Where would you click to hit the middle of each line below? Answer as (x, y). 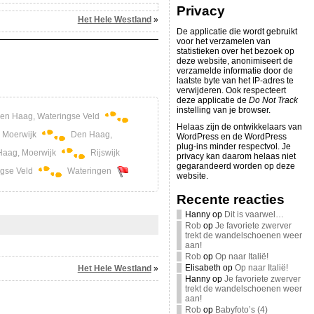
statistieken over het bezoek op (235, 51)
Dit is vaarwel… (254, 214)
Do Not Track (273, 100)
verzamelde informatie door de (234, 71)
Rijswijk (104, 153)
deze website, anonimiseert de (234, 61)
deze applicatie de (212, 100)
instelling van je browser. (223, 110)
